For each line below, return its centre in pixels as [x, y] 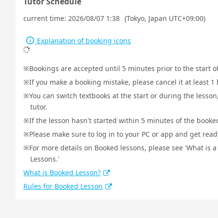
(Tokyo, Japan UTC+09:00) [165, 18]
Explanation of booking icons [83, 41]
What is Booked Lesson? [62, 173]
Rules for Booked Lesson [63, 186]
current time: [46, 18]
